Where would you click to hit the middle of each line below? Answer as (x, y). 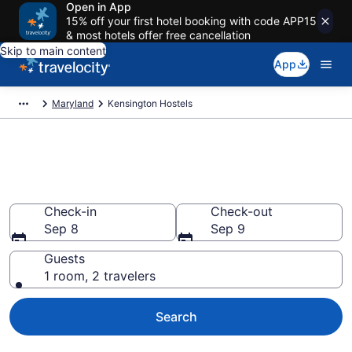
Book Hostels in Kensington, (156, 166)
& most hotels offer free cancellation (158, 35)
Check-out (242, 211)
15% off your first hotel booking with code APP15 (191, 21)
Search (176, 317)
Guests (64, 258)
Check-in (70, 211)
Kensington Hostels (150, 103)
